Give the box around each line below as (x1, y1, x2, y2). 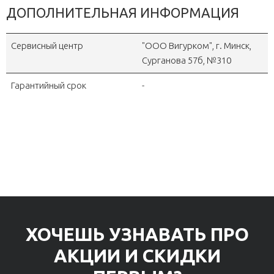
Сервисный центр (11, 40, 83, 51)
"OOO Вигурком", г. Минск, (142, 40, 251, 51)
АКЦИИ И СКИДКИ (53, 245, 221, 266)
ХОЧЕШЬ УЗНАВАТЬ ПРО (25, 224, 249, 245)
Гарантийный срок (11, 80, 86, 91)
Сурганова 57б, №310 (142, 55, 231, 65)
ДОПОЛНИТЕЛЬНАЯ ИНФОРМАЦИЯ (6, 5, 239, 20)
